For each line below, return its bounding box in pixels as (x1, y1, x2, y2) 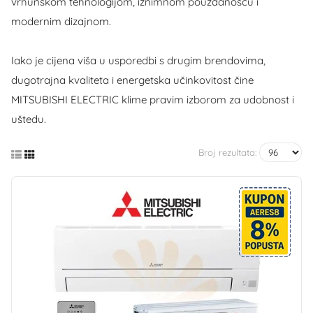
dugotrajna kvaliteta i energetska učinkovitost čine (11, 73, 254, 87)
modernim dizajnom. (11, 15, 111, 28)
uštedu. (11, 112, 46, 126)
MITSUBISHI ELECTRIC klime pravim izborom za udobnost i (11, 93, 294, 106)
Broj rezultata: (198, 147, 256, 158)
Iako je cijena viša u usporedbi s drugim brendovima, (11, 54, 265, 67)
